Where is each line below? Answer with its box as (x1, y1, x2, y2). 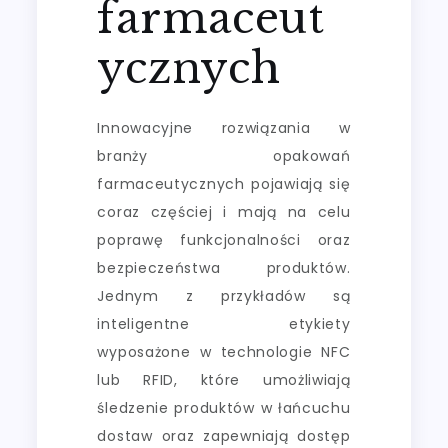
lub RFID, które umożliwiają (97, 369, 351, 390)
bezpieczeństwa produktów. (97, 257, 351, 278)
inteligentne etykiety (97, 313, 351, 334)
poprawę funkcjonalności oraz (97, 229, 351, 250)
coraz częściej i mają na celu (97, 201, 351, 222)
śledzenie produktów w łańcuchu (97, 397, 351, 418)
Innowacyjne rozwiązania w (97, 117, 351, 138)
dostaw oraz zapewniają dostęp (97, 425, 351, 446)
